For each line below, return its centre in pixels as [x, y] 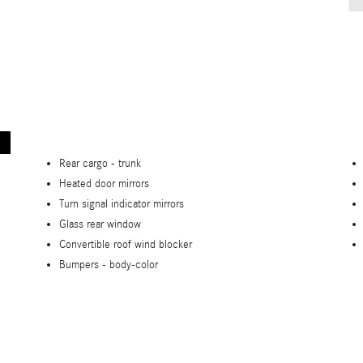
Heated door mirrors [104, 184]
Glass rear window [100, 225]
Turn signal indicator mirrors [122, 205]
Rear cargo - [89, 164]
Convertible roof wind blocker [126, 245]
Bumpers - [84, 265]
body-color [134, 265]
